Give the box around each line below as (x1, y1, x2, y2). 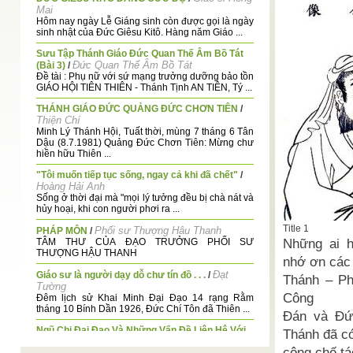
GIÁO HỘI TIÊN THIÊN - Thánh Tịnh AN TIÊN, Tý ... (36, 82, 252, 93)
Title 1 (283, 223, 309, 235)
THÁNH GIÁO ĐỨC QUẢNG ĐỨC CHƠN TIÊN (36, 103, 238, 114)
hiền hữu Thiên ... (36, 148, 111, 159)
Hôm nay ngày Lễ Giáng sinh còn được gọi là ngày (36, 16, 254, 27)
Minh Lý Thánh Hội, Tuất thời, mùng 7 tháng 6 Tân (36, 126, 254, 137)
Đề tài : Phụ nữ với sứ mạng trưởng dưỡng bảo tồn (36, 71, 254, 82)
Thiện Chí (36, 114, 80, 126)
